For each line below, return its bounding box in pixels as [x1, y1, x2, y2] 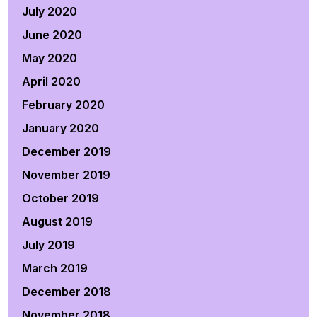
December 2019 [22, 144, 111, 158]
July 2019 [22, 238, 75, 252]
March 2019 [22, 261, 88, 275]
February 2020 [22, 98, 105, 112]
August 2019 [22, 214, 93, 229]
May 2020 [22, 51, 77, 65]
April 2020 [22, 74, 81, 88]
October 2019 [22, 191, 99, 205]
